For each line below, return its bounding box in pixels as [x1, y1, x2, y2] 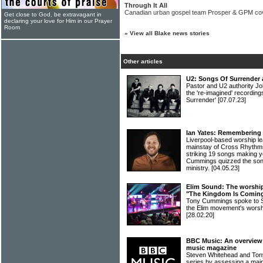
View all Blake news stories [130, 30, 210, 36]
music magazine [186, 244, 237, 251]
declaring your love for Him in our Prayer [4, 18, 112, 24]
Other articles [123, 58, 163, 65]
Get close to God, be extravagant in [4, 11, 102, 18]
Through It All [124, 2, 167, 9]
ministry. [186, 164, 211, 171]
